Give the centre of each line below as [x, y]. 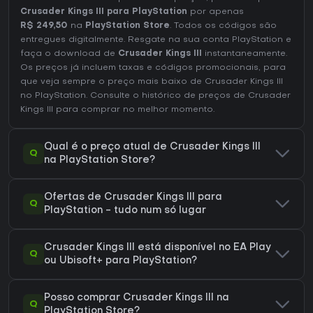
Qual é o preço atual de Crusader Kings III [152, 147]
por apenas [216, 12]
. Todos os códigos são [223, 26]
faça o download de [69, 54]
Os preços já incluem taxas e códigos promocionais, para [153, 68]
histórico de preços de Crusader [216, 96]
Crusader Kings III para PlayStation [104, 12]
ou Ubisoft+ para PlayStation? [121, 261]
